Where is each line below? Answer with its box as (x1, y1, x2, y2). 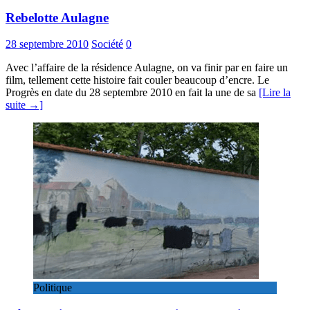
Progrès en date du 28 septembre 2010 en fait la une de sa (6, 86, 259, 99)
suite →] (6, 99, 43, 111)
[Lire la (259, 86, 291, 99)
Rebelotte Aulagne (6, 10, 109, 25)
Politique (33, 282, 72, 294)
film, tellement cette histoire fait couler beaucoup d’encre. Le (6, 74, 269, 86)
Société (91, 38, 123, 51)
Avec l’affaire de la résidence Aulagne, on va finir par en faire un (6, 62, 288, 74)
